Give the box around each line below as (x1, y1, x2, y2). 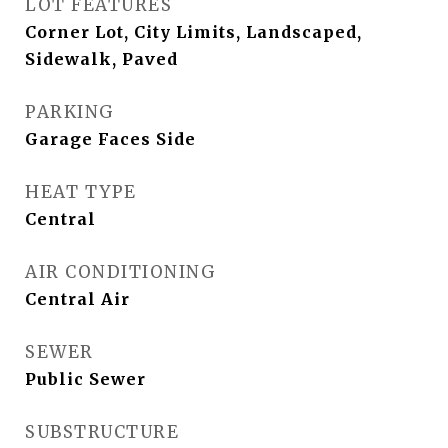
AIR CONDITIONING (25, 261, 216, 283)
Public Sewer (25, 369, 146, 389)
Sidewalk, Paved (25, 49, 178, 69)
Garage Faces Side (25, 129, 196, 149)
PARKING (25, 101, 115, 123)
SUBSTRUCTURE (25, 421, 179, 443)
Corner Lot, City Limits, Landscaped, (25, 22, 362, 42)
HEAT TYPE (25, 181, 137, 203)
